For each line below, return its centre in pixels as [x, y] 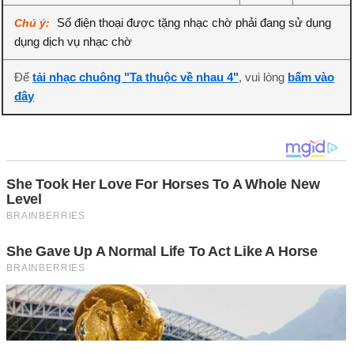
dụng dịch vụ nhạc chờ [73, 41]
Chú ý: [34, 23]
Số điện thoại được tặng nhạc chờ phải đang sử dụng [194, 23]
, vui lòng [264, 77]
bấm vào [311, 77]
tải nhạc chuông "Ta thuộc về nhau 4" [136, 77]
